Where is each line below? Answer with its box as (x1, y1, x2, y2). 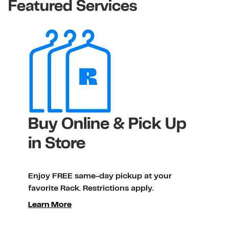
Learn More (28, 201, 72, 209)
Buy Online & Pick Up (28, 118, 187, 132)
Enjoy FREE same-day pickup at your (28, 173, 172, 180)
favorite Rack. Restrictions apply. (28, 185, 154, 192)
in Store (28, 137, 85, 151)
